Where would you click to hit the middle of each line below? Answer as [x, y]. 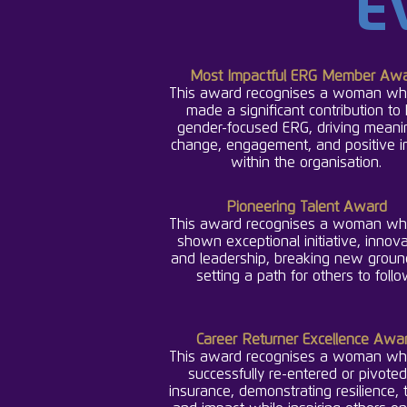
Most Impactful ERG [255, 76]
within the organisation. [306, 163]
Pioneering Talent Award [306, 207]
